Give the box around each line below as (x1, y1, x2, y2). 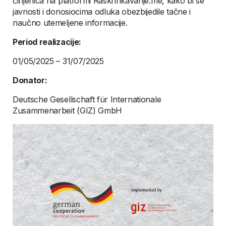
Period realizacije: (13, 37, 81, 47)
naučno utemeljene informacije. (13, 18, 128, 28)
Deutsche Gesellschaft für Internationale (13, 94, 161, 104)
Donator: (13, 75, 47, 85)
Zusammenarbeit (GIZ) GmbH (13, 105, 122, 116)
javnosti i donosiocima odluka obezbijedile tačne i (13, 7, 191, 17)
